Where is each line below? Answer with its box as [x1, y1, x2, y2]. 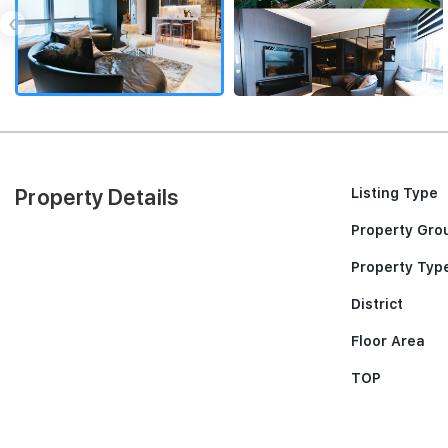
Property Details [15, 184, 179, 210]
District [351, 296, 403, 312]
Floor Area [351, 333, 425, 349]
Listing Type [351, 185, 438, 201]
